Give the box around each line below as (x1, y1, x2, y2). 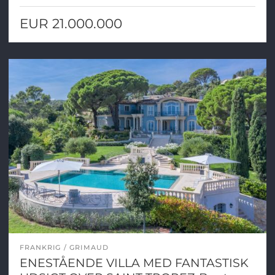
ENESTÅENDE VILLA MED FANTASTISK (19, 255, 249, 271)
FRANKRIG (19, 243, 61, 252)
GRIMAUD (69, 243, 109, 252)
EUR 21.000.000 (19, 15, 122, 31)
